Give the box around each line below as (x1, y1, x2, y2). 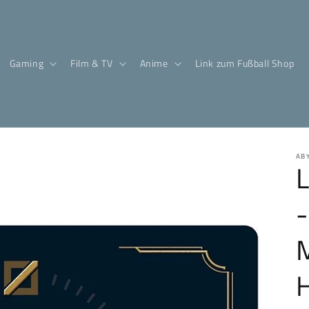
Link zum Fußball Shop (195, 56, 295, 70)
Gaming (9, 56, 44, 70)
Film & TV (70, 56, 113, 70)
